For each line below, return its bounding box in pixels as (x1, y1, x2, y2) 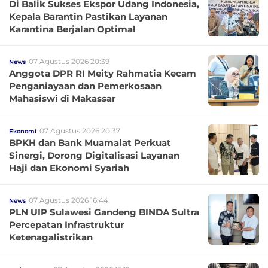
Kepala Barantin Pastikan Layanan (9, 11, 167, 22)
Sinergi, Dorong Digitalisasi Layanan (9, 150, 179, 161)
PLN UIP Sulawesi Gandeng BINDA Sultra (9, 206, 199, 218)
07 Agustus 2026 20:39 (29, 57, 109, 66)
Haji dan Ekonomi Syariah (9, 162, 129, 173)
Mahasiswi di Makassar (9, 93, 115, 104)
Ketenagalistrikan (9, 232, 93, 243)
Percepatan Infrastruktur (9, 219, 124, 230)
